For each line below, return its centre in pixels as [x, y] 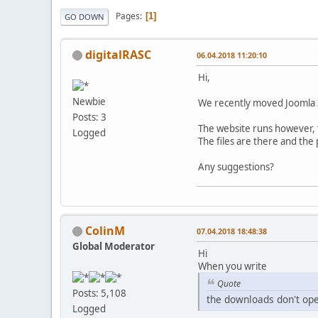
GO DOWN [84, 16]
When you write [232, 266]
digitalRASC [118, 54]
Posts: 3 [89, 117]
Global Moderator [114, 246]
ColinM [105, 230]
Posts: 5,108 [99, 294]
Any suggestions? [236, 166]
